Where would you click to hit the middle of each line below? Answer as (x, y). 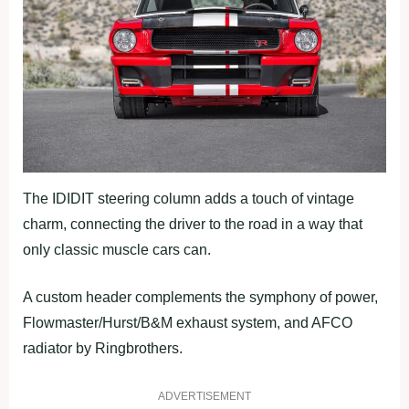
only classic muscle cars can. (117, 250)
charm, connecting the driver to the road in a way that (193, 225)
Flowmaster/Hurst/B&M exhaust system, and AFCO (188, 323)
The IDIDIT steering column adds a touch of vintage (189, 199)
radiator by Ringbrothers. (103, 349)
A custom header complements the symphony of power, (200, 298)
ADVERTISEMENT (204, 397)
